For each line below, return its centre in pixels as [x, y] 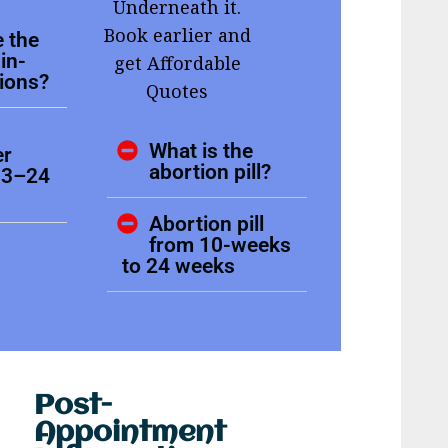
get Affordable [177, 63]
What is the [201, 151]
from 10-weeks [220, 245]
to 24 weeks [179, 266]
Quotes [177, 91]
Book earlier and [177, 35]
